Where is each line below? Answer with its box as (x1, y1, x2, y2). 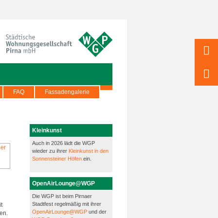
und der (89, 209, 107, 215)
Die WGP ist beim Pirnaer (32, 193, 92, 199)
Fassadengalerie (45, 89, 90, 95)
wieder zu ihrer (32, 148, 69, 154)
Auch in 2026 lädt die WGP (32, 140, 95, 146)
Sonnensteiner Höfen (32, 156, 82, 162)
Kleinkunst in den (69, 148, 109, 154)
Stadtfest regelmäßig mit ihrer (32, 201, 103, 207)
